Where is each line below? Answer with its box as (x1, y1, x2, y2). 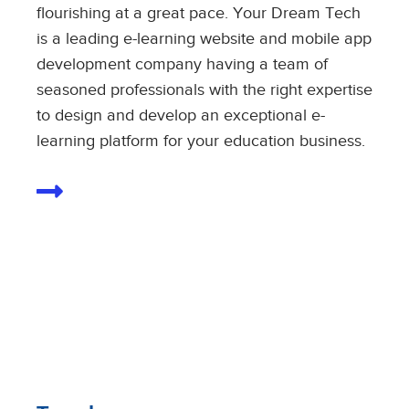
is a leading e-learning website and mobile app (37, 29, 372, 47)
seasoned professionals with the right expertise (37, 80, 372, 99)
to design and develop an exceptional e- (37, 106, 325, 124)
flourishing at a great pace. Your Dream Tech (37, 4, 361, 22)
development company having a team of (37, 55, 328, 73)
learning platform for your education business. (37, 131, 365, 150)
